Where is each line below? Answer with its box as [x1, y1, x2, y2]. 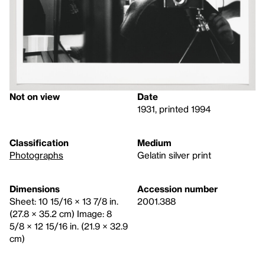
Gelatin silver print [137, 150, 211, 161]
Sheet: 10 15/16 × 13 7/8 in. [9, 196, 118, 207]
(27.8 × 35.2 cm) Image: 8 [9, 208, 112, 219]
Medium [137, 137, 172, 148]
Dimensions [9, 183, 60, 195]
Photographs [9, 150, 63, 161]
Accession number [137, 183, 218, 195]
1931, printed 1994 [137, 104, 211, 115]
